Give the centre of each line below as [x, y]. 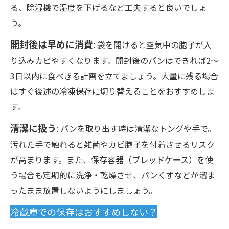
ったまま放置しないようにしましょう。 [84, 190]
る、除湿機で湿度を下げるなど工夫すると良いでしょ [108, 7]
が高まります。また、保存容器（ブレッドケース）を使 [112, 159]
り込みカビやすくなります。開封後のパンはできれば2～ [114, 60]
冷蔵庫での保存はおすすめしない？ [84, 212]
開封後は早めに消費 [52, 44]
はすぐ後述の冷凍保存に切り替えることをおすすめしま [112, 91]
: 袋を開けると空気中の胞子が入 [152, 44]
